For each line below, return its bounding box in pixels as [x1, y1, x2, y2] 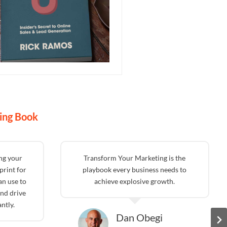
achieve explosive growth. [94, 177, 175, 185]
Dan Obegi [116, 211, 163, 223]
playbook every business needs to [83, 165, 187, 174]
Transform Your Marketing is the [84, 154, 186, 162]
